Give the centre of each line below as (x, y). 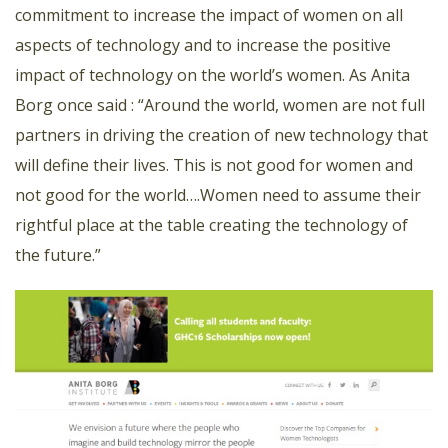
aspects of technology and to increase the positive (203, 44)
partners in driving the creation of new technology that (221, 134)
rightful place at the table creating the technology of (211, 224)
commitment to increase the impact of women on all (209, 14)
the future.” (58, 254)
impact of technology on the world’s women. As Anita (212, 74)
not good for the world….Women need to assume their (218, 194)
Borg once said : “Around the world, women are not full (220, 104)
